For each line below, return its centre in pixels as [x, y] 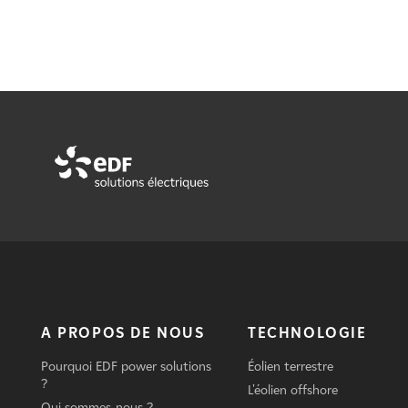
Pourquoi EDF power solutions [126, 367]
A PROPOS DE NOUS [123, 333]
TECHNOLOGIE [307, 333]
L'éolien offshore [292, 391]
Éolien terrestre [290, 367]
